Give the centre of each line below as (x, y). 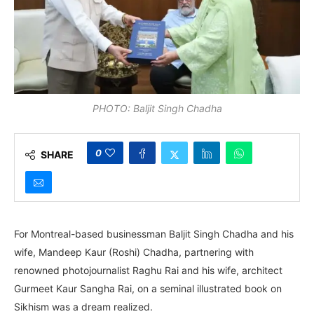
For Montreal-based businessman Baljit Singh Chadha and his (154, 234)
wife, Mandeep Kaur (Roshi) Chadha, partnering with (134, 252)
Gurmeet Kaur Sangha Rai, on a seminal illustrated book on (148, 289)
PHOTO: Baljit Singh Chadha (157, 109)
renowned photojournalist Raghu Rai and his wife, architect (148, 271)
